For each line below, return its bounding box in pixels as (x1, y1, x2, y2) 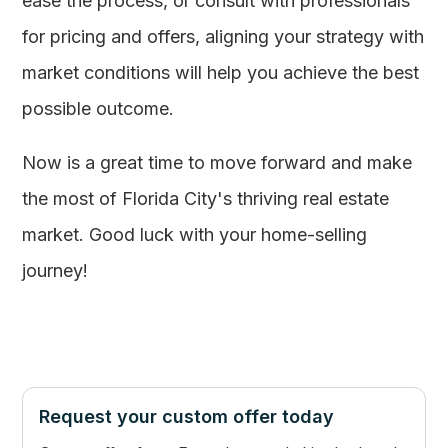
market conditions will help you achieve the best (22, 62, 420, 83)
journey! (22, 260, 89, 281)
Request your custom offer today (39, 406, 335, 427)
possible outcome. (22, 98, 175, 119)
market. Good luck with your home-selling (22, 224, 368, 245)
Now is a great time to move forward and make (22, 152, 413, 173)
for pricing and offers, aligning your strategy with (22, 26, 425, 47)
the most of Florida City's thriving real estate (22, 188, 390, 209)
